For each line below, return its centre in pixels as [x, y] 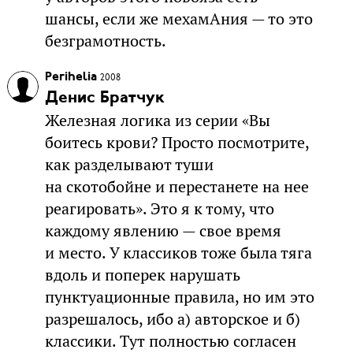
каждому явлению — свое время [163, 231]
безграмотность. [105, 41]
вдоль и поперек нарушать [142, 275]
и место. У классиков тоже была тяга [178, 253]
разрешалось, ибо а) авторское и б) [172, 320]
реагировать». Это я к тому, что [159, 209]
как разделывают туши [129, 165]
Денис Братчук [104, 98]
